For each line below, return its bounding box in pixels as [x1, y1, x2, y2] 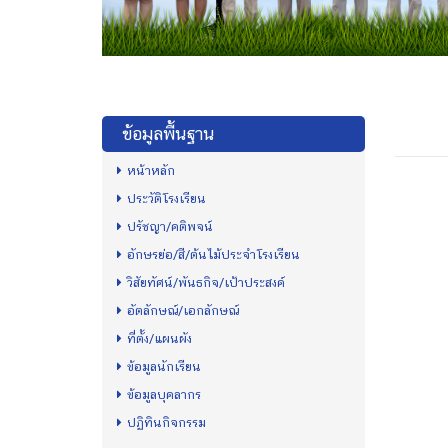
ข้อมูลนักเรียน [127, 359, 201, 375]
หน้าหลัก [127, 163, 175, 179]
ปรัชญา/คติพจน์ [127, 219, 213, 235]
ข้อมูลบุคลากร [127, 387, 201, 403]
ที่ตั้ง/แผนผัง [127, 331, 192, 347]
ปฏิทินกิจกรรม [127, 415, 206, 431]
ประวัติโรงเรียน [127, 191, 206, 207]
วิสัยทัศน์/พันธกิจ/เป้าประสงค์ [127, 275, 285, 291]
